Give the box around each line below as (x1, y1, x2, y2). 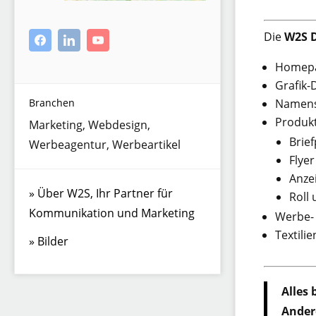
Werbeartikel (112, 137, 181, 153)
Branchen (29, 96, 75, 110)
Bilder (37, 233, 69, 250)
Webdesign (88, 117, 148, 133)
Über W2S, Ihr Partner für (37, 186, 174, 202)
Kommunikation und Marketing (29, 205, 195, 221)
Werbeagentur (29, 137, 107, 153)
